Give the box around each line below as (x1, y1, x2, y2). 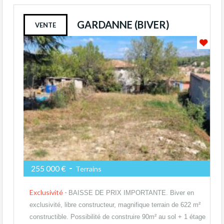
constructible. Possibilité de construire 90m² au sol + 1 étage (29, 212, 205, 220)
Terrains (74, 164, 101, 173)
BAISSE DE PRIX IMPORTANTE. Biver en (68, 188, 194, 196)
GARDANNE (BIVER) (77, 18, 169, 30)
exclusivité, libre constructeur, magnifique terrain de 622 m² (29, 200, 200, 208)
